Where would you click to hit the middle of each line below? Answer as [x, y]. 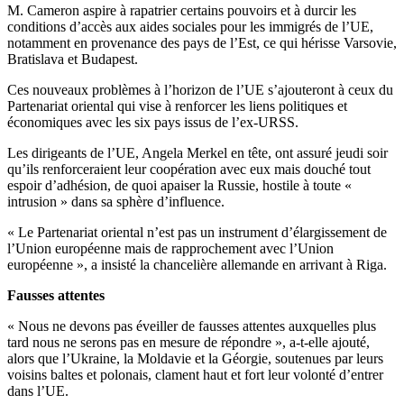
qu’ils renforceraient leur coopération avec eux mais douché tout [189, 170]
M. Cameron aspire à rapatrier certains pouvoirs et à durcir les [182, 11]
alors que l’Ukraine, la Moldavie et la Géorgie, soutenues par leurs [195, 359]
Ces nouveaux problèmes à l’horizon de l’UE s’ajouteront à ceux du [200, 90]
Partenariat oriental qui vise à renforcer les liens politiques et [177, 106]
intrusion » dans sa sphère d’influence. [116, 202]
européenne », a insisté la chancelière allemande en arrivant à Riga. [197, 265]
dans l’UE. [38, 391]
